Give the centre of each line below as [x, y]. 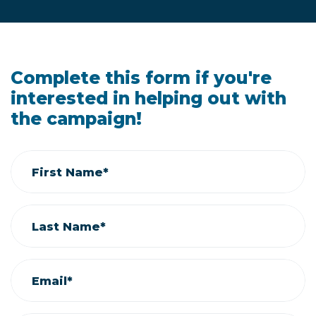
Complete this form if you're [141, 78]
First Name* [70, 172]
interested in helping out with [148, 98]
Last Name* [69, 226]
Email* [52, 280]
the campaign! [76, 119]
